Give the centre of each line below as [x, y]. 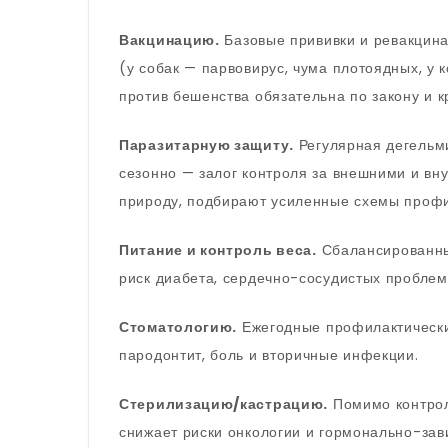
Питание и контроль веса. [218, 250]
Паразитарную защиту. [206, 145]
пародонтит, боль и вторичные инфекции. [269, 355]
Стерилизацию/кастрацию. [224, 404]
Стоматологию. [178, 327]
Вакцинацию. [169, 40]
